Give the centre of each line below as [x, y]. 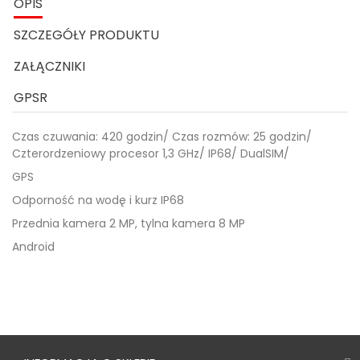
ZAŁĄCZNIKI [49, 66]
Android [33, 247]
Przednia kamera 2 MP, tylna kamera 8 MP [129, 223]
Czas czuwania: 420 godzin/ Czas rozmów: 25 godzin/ [162, 137]
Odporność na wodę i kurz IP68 [98, 200]
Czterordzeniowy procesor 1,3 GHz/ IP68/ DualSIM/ [151, 153]
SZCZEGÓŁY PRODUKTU [86, 35]
